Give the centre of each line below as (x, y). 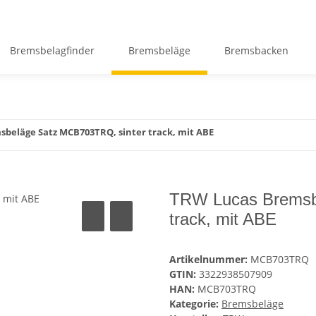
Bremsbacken (256, 50)
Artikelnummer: (210, 260)
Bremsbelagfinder (52, 50)
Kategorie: (195, 304)
